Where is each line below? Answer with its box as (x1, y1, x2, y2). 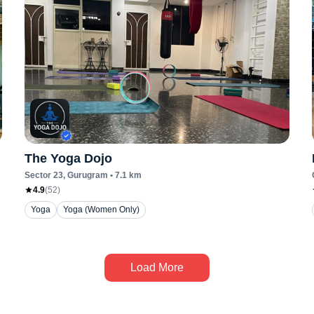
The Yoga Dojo (24, 151, 112, 165)
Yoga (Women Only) (62, 205, 139, 214)
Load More (130, 261, 184, 273)
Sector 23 (24, 170, 63, 180)
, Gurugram (62, 170, 108, 180)
